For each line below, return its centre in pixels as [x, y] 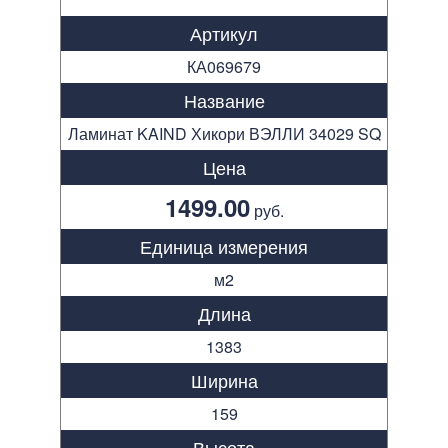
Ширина [224, 379]
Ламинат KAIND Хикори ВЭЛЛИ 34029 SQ [224, 133]
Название [224, 99]
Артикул [224, 32]
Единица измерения [224, 245]
